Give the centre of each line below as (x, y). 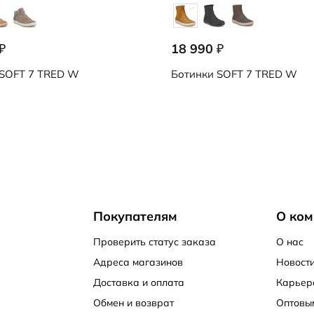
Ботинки (192, 74)
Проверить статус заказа (154, 242)
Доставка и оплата (138, 282)
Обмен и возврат (133, 303)
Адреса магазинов (138, 262)
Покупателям (135, 216)
